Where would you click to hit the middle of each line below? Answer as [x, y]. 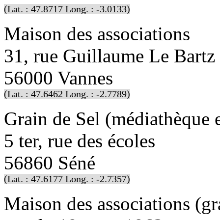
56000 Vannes [58, 78]
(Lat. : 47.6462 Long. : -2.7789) [67, 94]
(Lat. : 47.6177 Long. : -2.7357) [67, 179]
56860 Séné [50, 163]
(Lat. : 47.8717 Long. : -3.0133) [67, 9]
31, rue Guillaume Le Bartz [110, 55]
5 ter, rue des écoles [80, 140]
